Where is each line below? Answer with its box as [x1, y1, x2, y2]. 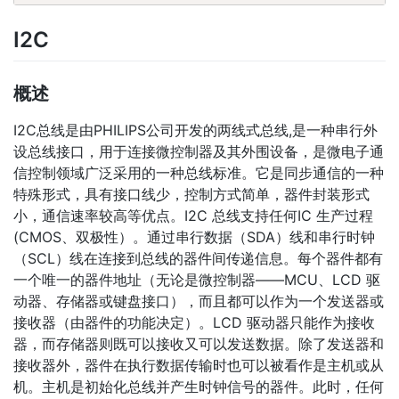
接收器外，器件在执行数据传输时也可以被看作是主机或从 [13, 355, 384, 374]
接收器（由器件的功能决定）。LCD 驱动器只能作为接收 [13, 313, 375, 331]
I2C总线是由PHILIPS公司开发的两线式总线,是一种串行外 [13, 120, 378, 139]
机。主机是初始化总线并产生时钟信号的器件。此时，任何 [13, 377, 384, 395]
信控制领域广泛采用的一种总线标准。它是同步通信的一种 [13, 163, 384, 182]
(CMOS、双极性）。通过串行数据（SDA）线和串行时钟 [13, 227, 375, 246]
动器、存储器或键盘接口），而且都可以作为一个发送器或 [13, 291, 384, 310]
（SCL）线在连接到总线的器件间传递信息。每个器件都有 [13, 248, 383, 267]
